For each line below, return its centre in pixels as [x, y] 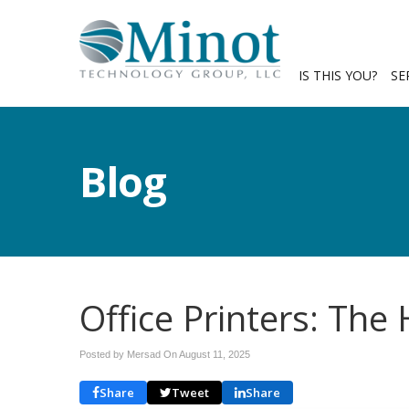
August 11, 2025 [215, 354]
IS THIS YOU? [338, 75]
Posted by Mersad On [129, 354]
